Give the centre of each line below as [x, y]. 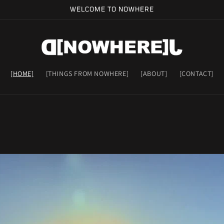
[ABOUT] [154, 73]
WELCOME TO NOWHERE [112, 9]
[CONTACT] [196, 73]
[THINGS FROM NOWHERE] [87, 73]
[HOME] [22, 73]
